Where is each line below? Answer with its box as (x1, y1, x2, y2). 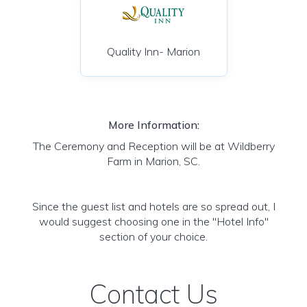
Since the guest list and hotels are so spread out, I (32, 199, 275, 213)
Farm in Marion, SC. (107, 154, 200, 168)
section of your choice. (99, 230, 208, 243)
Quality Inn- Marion (107, 45, 200, 58)
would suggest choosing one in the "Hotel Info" (38, 214, 269, 228)
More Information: (108, 118, 199, 132)
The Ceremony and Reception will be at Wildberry (32, 139, 275, 153)
